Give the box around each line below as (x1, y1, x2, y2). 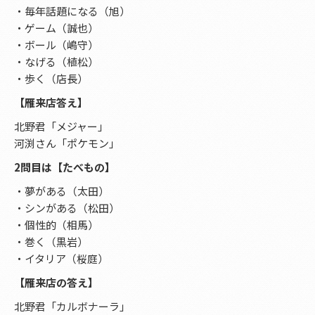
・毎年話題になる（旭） (14, 4, 130, 18)
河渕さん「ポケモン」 (14, 136, 120, 150)
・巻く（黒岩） (14, 234, 88, 249)
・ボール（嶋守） (14, 37, 98, 52)
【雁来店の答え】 (14, 275, 98, 290)
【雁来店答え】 (14, 95, 88, 110)
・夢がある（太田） (14, 184, 109, 198)
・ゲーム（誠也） (14, 20, 98, 35)
